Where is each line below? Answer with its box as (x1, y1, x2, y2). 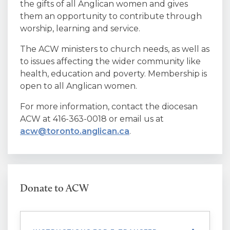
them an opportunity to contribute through (20, 11, 202, 21)
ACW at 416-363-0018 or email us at (20, 114, 164, 124)
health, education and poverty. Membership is (20, 69, 207, 79)
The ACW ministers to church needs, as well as (20, 44, 209, 54)
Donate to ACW (20, 182, 89, 194)
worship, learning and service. (20, 24, 140, 33)
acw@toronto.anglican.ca (20, 126, 129, 136)
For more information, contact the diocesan (20, 102, 198, 111)
